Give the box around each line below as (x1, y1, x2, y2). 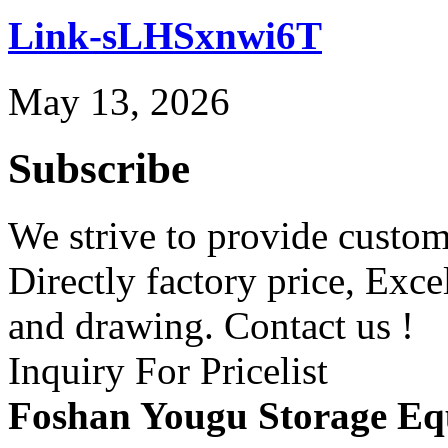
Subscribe (8, 145, 190, 193)
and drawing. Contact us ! (8, 303, 414, 347)
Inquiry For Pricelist (8, 348, 328, 392)
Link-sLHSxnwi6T (8, 13, 322, 57)
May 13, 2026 (8, 80, 230, 124)
